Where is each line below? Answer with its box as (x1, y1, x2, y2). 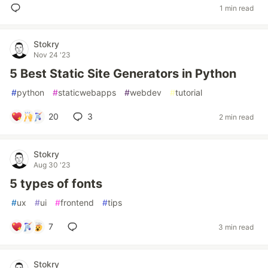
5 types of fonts (10, 176, 102, 191)
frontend (60, 197, 94, 208)
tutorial (175, 87, 202, 98)
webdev (130, 87, 162, 98)
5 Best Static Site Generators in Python (10, 66, 236, 81)
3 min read (218, 222, 254, 232)
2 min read (219, 112, 254, 121)
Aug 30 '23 (33, 160, 71, 169)
